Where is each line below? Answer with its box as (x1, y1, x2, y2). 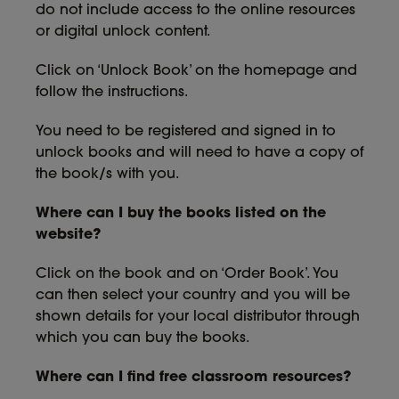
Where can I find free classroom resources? (36, 370, 351, 385)
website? (36, 228, 101, 242)
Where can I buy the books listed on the (36, 207, 326, 221)
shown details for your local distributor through (36, 310, 360, 324)
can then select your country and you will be (36, 289, 350, 303)
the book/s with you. (36, 167, 179, 182)
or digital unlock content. (36, 25, 210, 39)
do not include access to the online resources (36, 4, 355, 18)
